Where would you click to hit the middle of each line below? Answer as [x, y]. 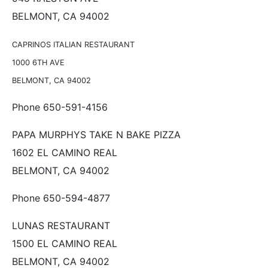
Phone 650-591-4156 [60, 107]
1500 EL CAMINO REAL [65, 243]
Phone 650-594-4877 [61, 198]
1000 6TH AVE [38, 62]
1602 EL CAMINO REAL [65, 152]
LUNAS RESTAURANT [61, 225]
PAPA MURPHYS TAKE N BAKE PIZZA [96, 134]
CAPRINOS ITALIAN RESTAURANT [73, 44]
